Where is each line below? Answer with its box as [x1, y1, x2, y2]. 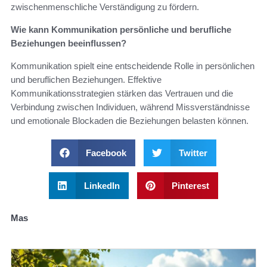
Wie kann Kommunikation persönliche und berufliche [11, 24, 231, 35]
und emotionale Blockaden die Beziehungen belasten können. [11, 115, 249, 126]
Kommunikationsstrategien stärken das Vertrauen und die [11, 88, 233, 98]
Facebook [86, 147, 126, 158]
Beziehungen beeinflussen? [11, 38, 126, 48]
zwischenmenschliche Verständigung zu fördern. [11, 1, 199, 12]
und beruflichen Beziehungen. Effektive [11, 74, 162, 85]
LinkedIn [83, 180, 120, 191]
